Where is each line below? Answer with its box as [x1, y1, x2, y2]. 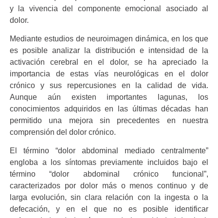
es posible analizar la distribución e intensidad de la [10, 46, 208, 55]
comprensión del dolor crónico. [10, 128, 116, 137]
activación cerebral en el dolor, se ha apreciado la [10, 58, 208, 67]
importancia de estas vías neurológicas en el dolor [10, 70, 208, 78]
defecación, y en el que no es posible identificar [10, 205, 208, 214]
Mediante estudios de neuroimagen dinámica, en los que [10, 35, 208, 43]
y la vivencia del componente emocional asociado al [10, 4, 208, 13]
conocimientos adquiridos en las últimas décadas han [10, 105, 208, 113]
